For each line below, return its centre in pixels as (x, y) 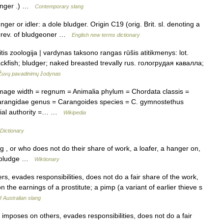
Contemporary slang (59, 6)
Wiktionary (47, 159)
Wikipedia (75, 112)
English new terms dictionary (106, 35)
